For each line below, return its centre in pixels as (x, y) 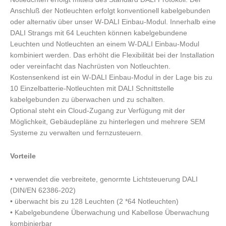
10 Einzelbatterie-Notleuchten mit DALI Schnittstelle (92, 88)
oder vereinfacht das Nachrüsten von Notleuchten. (90, 66)
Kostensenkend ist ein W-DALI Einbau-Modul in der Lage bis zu (111, 77)
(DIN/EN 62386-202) (43, 190)
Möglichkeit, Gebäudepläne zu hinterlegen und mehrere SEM (108, 122)
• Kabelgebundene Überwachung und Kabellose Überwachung (110, 212)
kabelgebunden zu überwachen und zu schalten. (88, 99)
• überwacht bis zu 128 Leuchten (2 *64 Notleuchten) (94, 201)
